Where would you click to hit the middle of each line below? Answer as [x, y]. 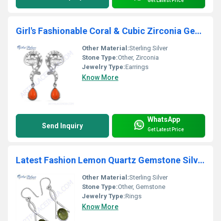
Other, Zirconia [138, 57]
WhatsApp [164, 119]
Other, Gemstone [142, 186]
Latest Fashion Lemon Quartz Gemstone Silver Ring [201, 160]
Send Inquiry [62, 126]
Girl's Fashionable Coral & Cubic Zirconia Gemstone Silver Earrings [198, 31]
